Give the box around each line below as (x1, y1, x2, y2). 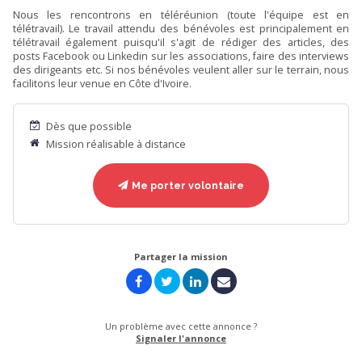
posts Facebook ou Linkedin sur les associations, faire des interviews (12, 48, 350, 63)
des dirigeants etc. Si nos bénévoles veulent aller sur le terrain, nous (12, 62, 350, 77)
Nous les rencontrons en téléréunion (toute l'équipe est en (12, 7, 350, 22)
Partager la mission (134, 250, 228, 263)
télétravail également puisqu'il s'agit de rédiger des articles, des (12, 35, 350, 49)
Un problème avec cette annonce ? (105, 319, 257, 332)
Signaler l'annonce (136, 331, 226, 344)
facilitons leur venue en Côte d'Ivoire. (12, 76, 192, 90)
